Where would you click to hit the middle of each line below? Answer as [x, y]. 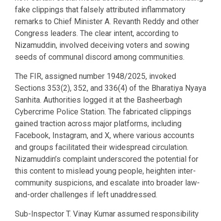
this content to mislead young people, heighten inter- [105, 171]
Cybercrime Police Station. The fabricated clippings [103, 111]
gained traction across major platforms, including [98, 123]
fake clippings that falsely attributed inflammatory [100, 9]
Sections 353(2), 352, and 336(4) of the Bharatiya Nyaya [110, 88]
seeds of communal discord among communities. [100, 57]
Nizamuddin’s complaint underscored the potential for [107, 159]
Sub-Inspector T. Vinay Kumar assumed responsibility [107, 214]
